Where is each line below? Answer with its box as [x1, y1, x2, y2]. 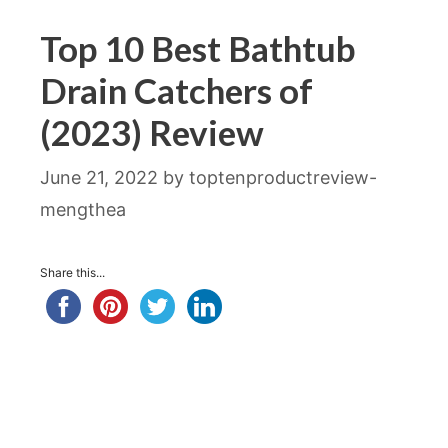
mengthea [40, 199, 126, 220]
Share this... [40, 265, 105, 280]
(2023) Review [40, 111, 264, 153]
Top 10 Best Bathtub [40, 27, 356, 69]
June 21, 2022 [40, 167, 158, 188]
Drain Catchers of [40, 69, 313, 111]
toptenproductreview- [189, 167, 377, 188]
